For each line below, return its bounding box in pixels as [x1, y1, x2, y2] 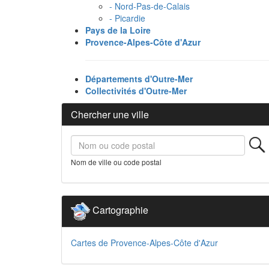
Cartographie [90, 203, 148, 217]
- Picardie [109, 12, 145, 24]
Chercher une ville [71, 107, 149, 121]
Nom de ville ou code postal [71, 157, 162, 167]
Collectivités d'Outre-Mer [85, 85, 187, 97]
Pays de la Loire [85, 24, 151, 36]
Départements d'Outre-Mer [85, 73, 193, 85]
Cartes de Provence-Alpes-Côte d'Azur [71, 237, 218, 249]
